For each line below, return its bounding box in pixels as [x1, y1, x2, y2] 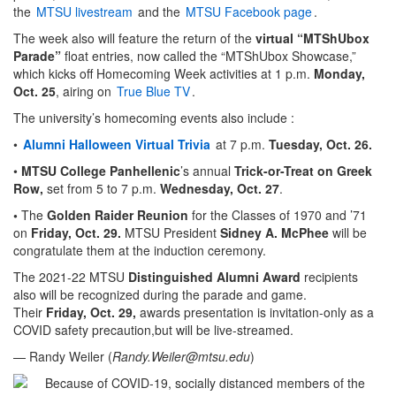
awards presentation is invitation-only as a [136, 303, 374, 322]
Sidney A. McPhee [220, 224, 329, 242]
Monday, [314, 65, 365, 83]
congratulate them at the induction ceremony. [13, 241, 266, 260]
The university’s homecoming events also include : [13, 109, 294, 127]
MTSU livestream [36, 3, 133, 21]
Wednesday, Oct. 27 [160, 179, 279, 198]
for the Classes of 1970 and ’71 [188, 206, 367, 225]
